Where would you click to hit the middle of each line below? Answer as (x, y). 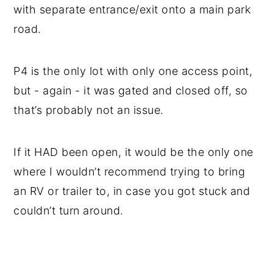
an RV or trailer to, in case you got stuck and (132, 191)
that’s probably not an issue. (89, 110)
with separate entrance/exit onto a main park (132, 9)
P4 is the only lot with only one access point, (133, 71)
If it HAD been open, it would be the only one (133, 152)
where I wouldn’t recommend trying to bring (129, 171)
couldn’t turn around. (69, 210)
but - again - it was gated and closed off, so (131, 90)
